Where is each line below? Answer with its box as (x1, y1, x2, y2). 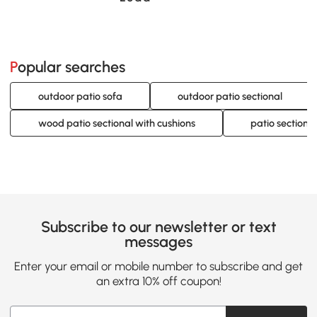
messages (125, 232, 192, 250)
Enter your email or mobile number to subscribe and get (14, 259, 303, 274)
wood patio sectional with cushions (38, 116, 195, 129)
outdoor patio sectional (177, 89, 282, 103)
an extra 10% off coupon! (96, 274, 221, 289)
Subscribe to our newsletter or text (40, 217, 277, 236)
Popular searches (18, 58, 126, 76)
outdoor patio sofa (38, 89, 122, 103)
